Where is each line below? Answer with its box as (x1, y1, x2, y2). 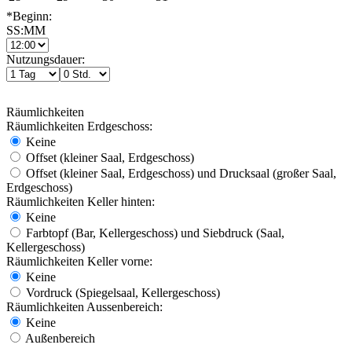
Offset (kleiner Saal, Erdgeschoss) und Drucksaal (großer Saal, (23, 166, 336, 180)
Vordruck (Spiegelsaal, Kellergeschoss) (23, 285, 220, 299)
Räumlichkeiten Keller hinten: (6, 194, 155, 208)
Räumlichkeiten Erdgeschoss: (6, 119, 152, 133)
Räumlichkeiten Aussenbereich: (6, 299, 163, 313)
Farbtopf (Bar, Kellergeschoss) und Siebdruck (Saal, (23, 225, 284, 240)
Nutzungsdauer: (6, 52, 85, 66)
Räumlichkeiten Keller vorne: (6, 254, 152, 268)
